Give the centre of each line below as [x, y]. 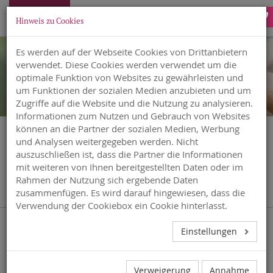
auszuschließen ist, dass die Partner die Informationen [129, 154]
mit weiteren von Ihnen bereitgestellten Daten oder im [129, 167]
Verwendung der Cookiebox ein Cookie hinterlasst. [122, 205]
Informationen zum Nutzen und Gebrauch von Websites [133, 116]
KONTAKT [136, 180]
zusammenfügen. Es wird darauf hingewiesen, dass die [130, 193]
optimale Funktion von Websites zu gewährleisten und [129, 77]
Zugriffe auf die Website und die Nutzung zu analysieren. [134, 103]
